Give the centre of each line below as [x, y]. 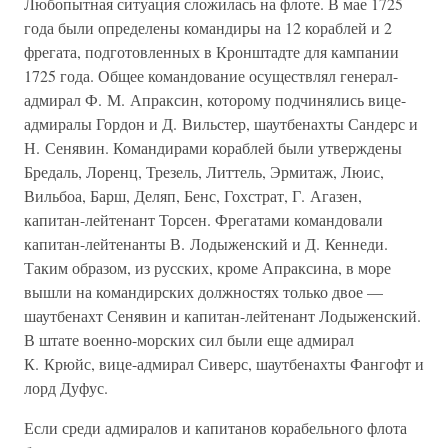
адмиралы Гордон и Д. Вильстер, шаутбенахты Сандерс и [221, 123]
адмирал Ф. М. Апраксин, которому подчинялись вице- [215, 99]
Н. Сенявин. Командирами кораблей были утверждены [213, 147]
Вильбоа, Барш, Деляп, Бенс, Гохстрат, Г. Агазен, [193, 195]
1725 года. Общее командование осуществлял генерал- [211, 75]
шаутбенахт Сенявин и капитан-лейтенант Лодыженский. [222, 315]
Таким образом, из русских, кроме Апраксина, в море [207, 267]
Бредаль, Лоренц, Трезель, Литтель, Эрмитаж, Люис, [204, 171]
